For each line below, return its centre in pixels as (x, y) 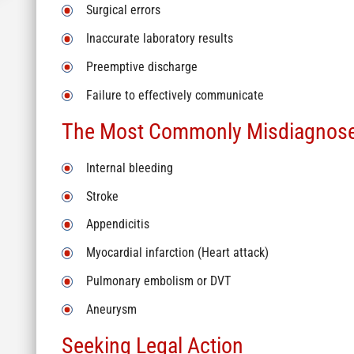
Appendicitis (117, 225)
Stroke (102, 196)
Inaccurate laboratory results (159, 39)
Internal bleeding (129, 168)
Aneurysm (111, 309)
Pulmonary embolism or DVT (158, 281)
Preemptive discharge (141, 67)
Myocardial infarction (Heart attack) (177, 253)
